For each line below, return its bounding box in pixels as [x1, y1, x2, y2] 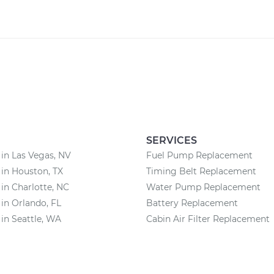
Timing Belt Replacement [146, 166, 256, 177]
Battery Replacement [146, 198, 238, 209]
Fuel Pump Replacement [146, 150, 253, 161]
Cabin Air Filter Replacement [146, 213, 270, 224]
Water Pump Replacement [146, 182, 261, 193]
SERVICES [146, 135, 197, 146]
